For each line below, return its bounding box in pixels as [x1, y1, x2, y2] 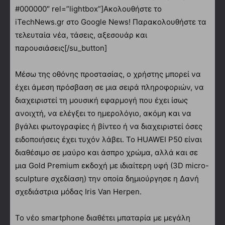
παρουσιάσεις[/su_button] [15, 43, 107, 53]
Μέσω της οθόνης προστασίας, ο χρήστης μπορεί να [15, 69, 201, 79]
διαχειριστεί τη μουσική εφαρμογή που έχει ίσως [15, 95, 188, 105]
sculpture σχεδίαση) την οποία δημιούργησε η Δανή [15, 173, 199, 183]
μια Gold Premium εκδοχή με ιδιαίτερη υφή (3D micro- [15, 160, 209, 170]
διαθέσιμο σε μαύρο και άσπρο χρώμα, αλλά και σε [15, 147, 198, 157]
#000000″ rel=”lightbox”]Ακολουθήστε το [15, 4, 162, 14]
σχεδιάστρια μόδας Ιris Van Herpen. [15, 186, 142, 196]
